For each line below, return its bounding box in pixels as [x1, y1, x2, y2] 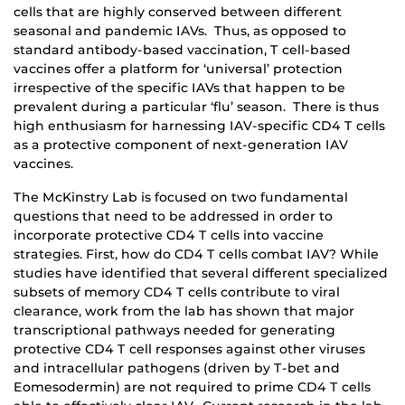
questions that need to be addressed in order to [14, 208, 333, 225]
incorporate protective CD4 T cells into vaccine [14, 227, 324, 244]
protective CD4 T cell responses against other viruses [14, 341, 365, 358]
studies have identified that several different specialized [14, 265, 388, 282]
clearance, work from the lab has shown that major [14, 303, 354, 320]
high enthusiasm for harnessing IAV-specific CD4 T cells [14, 118, 385, 135]
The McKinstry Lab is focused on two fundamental [14, 189, 348, 206]
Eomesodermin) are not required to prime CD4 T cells [14, 379, 371, 396]
